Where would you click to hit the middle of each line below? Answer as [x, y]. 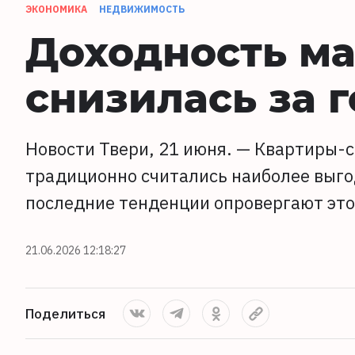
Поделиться [65, 313]
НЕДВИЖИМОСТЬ [142, 9]
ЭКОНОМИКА [56, 9]
